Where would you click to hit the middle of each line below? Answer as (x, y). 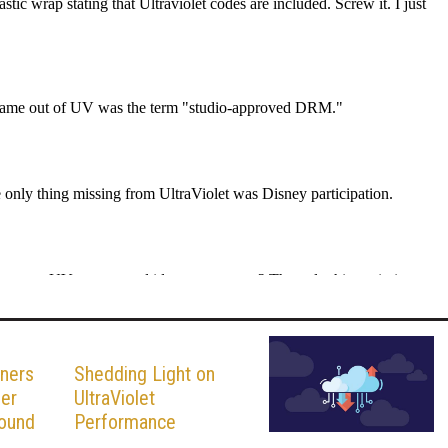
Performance (125, 421)
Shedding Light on (144, 373)
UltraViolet (114, 397)
